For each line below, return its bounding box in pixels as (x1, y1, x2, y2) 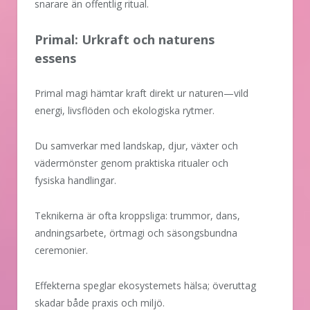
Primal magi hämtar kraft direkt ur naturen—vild (35, 86, 248, 100)
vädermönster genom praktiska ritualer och (35, 156, 228, 170)
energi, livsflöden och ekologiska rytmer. (35, 103, 215, 117)
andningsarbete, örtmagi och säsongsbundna (35, 226, 237, 239)
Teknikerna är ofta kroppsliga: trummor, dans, (35, 208, 240, 222)
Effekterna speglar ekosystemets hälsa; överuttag (35, 278, 256, 292)
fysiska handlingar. (35, 173, 116, 187)
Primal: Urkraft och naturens (35, 30, 215, 48)
